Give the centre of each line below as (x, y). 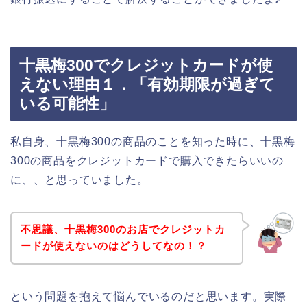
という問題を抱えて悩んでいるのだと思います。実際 (149, 297)
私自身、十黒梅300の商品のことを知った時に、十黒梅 (153, 141)
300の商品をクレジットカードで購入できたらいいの (147, 160)
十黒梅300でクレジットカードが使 (146, 65)
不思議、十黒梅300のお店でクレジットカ (123, 230)
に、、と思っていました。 (79, 180)
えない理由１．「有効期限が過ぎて (147, 84)
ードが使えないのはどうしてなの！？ (113, 246)
